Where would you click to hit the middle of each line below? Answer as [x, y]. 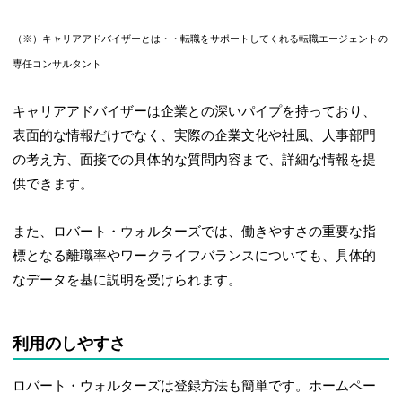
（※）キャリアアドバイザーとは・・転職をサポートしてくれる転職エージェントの [201, 39]
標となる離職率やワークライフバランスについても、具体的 [195, 256]
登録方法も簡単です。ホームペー [275, 386]
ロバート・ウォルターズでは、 [148, 232]
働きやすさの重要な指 [309, 232]
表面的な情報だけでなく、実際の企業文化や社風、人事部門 [195, 136]
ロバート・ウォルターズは [94, 386]
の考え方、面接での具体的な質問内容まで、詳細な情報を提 [195, 160]
